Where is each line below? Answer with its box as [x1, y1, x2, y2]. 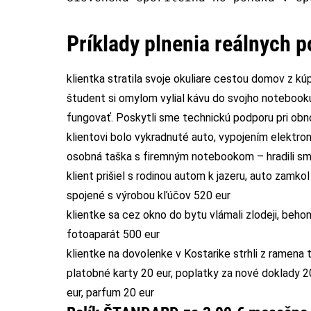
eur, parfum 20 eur [67, 285, 154, 299]
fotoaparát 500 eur [67, 227, 160, 241]
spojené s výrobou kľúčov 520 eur [67, 188, 230, 202]
